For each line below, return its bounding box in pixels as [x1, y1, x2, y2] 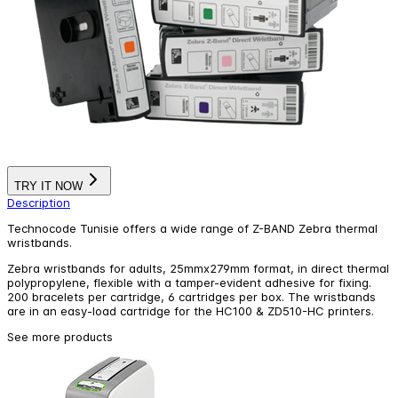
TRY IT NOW [14, 179, 83, 193]
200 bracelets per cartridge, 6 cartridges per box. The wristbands [7, 289, 376, 304]
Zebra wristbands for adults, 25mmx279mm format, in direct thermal [7, 260, 389, 275]
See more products [7, 329, 113, 344]
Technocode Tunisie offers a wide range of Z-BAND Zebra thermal [7, 220, 378, 235]
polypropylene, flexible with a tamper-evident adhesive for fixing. [7, 275, 371, 290]
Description [7, 195, 70, 210]
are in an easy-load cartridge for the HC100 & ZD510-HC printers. [7, 303, 374, 318]
